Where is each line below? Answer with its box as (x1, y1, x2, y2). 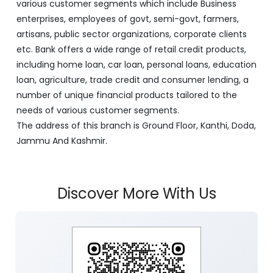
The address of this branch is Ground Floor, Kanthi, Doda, (16, 119, 256, 132)
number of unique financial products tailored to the (16, 89, 237, 102)
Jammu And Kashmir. (16, 135, 107, 147)
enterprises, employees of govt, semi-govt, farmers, (16, 13, 239, 26)
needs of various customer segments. (16, 104, 179, 117)
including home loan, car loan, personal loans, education (16, 58, 257, 71)
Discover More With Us (57, 183, 216, 204)
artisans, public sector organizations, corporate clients (16, 28, 247, 41)
